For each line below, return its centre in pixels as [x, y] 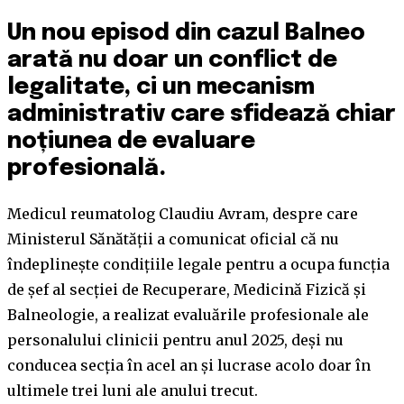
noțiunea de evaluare [131, 142]
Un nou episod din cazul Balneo [186, 34]
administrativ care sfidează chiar [202, 115]
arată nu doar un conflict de [172, 61]
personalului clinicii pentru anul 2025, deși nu [175, 340]
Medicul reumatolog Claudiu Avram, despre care [183, 214]
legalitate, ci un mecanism [161, 88]
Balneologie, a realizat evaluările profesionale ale [188, 315]
